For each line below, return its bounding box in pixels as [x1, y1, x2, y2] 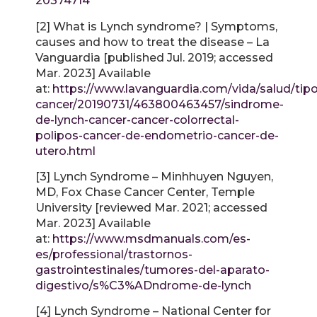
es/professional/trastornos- [35, 247, 192, 261]
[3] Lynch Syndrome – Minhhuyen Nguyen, [35, 169, 273, 183]
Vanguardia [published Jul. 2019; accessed [35, 50, 273, 64]
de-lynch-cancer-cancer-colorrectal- [35, 113, 239, 127]
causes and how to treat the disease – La [35, 35, 270, 49]
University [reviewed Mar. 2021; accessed [35, 200, 267, 214]
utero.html [35, 144, 96, 158]
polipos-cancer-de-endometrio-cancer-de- [35, 128, 279, 142]
